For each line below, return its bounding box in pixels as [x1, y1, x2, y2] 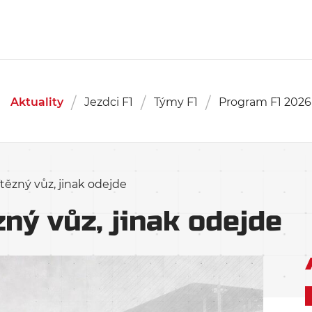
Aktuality [10, 95, 63, 109]
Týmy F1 [153, 95, 198, 109]
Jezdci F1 [84, 95, 133, 109]
